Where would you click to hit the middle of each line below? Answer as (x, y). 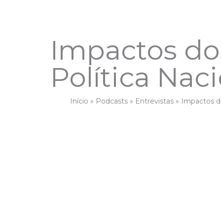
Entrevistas (154, 101)
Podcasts (112, 101)
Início (79, 101)
